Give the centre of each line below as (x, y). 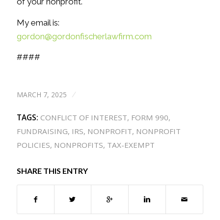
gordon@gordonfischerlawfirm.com (84, 36)
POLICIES (33, 145)
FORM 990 (150, 117)
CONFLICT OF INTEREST (83, 117)
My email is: (38, 22)
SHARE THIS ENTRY (52, 170)
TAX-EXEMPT (131, 145)
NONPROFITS (78, 145)
